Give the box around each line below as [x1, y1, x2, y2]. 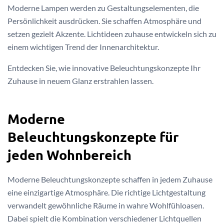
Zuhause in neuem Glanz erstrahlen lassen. [7, 76, 153, 85]
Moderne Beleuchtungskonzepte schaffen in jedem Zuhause [7, 174, 212, 184]
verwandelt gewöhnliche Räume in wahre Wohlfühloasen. [7, 200, 204, 210]
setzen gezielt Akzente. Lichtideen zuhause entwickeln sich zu [7, 29, 216, 38]
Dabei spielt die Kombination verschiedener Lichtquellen [7, 213, 201, 223]
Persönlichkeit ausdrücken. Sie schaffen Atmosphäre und [7, 16, 201, 25]
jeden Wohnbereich [7, 145, 131, 163]
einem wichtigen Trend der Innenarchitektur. [7, 42, 159, 51]
